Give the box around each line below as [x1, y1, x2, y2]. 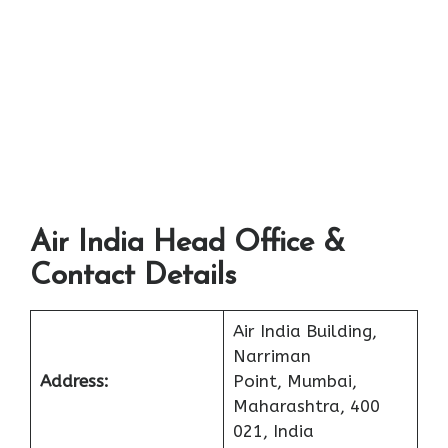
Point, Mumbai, [232, 371, 357, 392]
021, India [232, 421, 314, 442]
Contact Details [30, 261, 236, 293]
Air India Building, [232, 321, 377, 342]
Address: [39, 371, 109, 392]
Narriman [232, 346, 311, 367]
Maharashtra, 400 [232, 396, 380, 417]
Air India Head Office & [30, 228, 345, 260]
